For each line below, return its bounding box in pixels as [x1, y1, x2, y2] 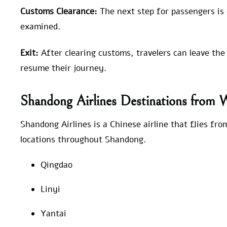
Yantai [41, 207, 66, 219]
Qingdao [41, 159, 72, 171]
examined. [20, 21, 60, 33]
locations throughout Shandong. [20, 133, 146, 145]
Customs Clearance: [20, 6, 97, 18]
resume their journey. [20, 62, 106, 74]
